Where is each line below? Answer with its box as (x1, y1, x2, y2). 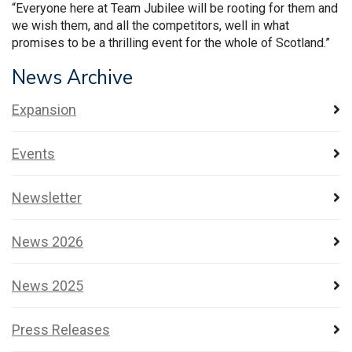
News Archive (12, 64, 133, 92)
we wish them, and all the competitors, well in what (12, 18, 289, 34)
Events (12, 145, 55, 163)
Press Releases (12, 321, 110, 339)
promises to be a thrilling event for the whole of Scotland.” (12, 35, 330, 51)
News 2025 (12, 277, 83, 295)
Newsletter (12, 189, 82, 207)
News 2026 (12, 233, 83, 251)
